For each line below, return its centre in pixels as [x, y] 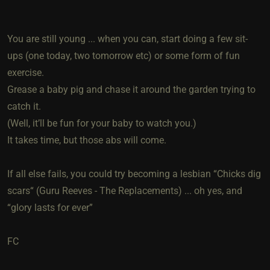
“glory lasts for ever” [50, 208]
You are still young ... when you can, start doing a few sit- [127, 39]
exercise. [26, 73]
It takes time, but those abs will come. [87, 140]
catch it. [24, 107]
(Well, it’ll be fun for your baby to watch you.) [102, 124]
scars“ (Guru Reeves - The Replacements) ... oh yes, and [125, 191]
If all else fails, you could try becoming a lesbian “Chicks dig [134, 174]
